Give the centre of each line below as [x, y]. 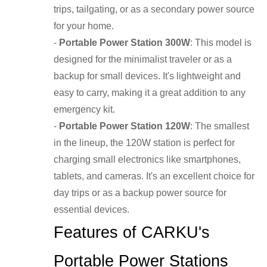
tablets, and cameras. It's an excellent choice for [154, 176]
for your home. [84, 26]
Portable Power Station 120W [125, 126]
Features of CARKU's [132, 233]
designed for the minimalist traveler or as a [143, 60]
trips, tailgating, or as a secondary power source [154, 10]
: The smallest [220, 126]
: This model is [221, 43]
